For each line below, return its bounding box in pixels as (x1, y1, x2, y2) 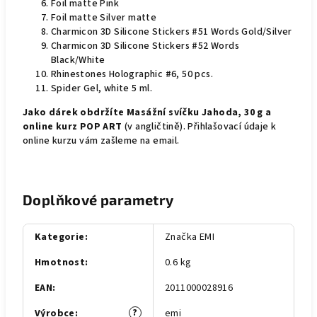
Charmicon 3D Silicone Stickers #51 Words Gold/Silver (51, 25, 292, 39)
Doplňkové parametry (23, 191, 174, 208)
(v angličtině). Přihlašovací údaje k (122, 120, 277, 134)
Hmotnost (35, 255, 86, 270)
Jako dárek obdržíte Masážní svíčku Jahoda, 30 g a (23, 105, 272, 120)
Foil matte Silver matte (51, 11, 157, 25)
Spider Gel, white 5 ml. (51, 81, 153, 96)
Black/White (51, 53, 105, 67)
